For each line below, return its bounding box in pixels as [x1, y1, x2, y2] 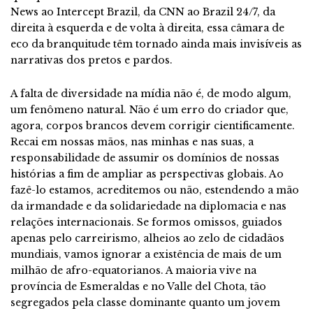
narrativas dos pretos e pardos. [10, 53, 173, 66]
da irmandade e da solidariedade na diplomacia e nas [10, 199, 286, 212]
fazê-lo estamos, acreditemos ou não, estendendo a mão [10, 183, 299, 196]
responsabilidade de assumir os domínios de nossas [10, 151, 279, 164]
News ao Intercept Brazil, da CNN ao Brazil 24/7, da [10, 5, 275, 18]
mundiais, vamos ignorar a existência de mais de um [10, 247, 282, 261]
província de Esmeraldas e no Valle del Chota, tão [10, 279, 266, 293]
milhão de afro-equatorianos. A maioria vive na [10, 263, 256, 277]
